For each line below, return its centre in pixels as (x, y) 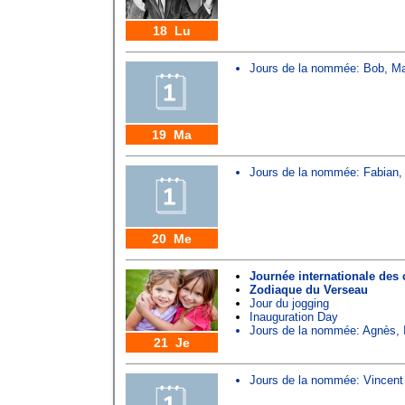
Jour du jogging (289, 303)
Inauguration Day (294, 317)
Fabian (381, 172)
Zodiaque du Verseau (309, 290)
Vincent (383, 380)
